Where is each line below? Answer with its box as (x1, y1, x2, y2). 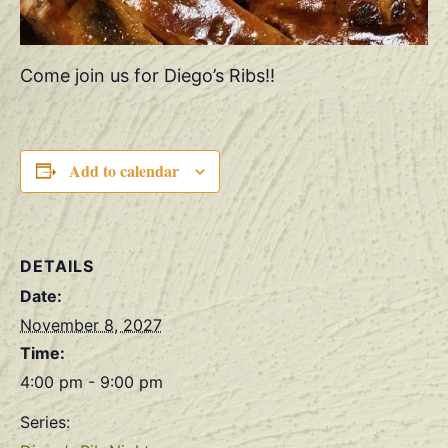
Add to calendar (68, 158, 179, 182)
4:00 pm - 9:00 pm (20, 371, 163, 392)
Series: (20, 411, 70, 432)
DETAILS (20, 255, 94, 276)
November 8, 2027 (20, 314, 162, 335)
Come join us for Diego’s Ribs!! (20, 64, 275, 86)
